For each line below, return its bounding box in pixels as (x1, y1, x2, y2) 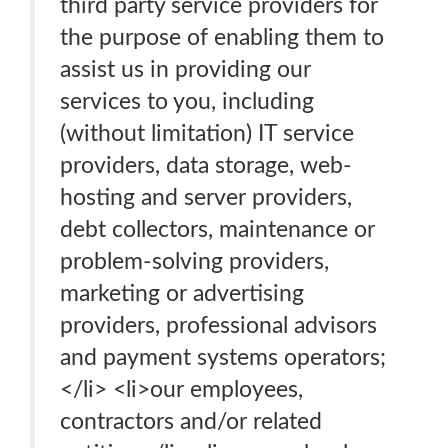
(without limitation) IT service (60, 122, 354, 145)
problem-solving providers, (60, 250, 329, 273)
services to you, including (60, 90, 314, 113)
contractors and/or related (60, 410, 322, 433)
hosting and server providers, (60, 186, 352, 209)
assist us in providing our (60, 58, 311, 81)
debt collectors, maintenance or (60, 218, 375, 241)
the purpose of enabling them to (60, 26, 384, 49)
